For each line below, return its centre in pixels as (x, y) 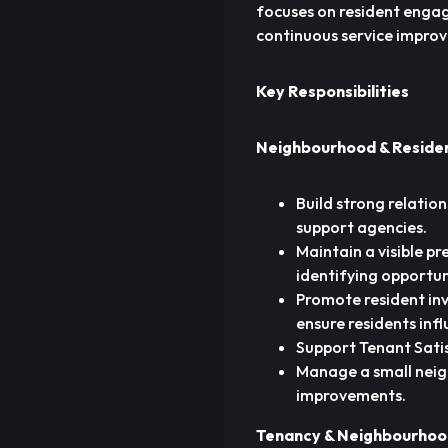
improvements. (351, 395)
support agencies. (361, 227)
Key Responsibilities (332, 91)
